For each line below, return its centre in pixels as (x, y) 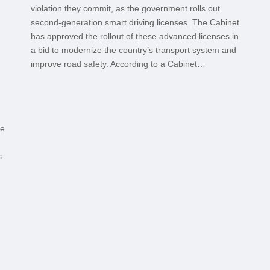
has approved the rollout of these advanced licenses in (134, 36)
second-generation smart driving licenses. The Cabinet (135, 22)
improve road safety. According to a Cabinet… (118, 64)
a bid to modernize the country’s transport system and (133, 50)
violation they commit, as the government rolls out (125, 8)
